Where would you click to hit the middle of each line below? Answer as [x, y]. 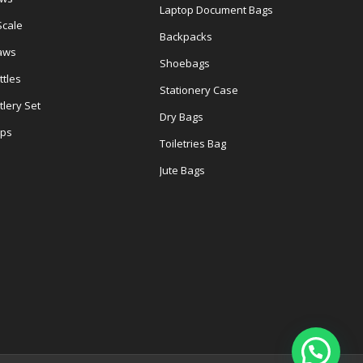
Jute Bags [182, 170]
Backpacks [186, 36]
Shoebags [185, 63]
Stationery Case [199, 90]
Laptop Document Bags [216, 9]
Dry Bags [181, 116]
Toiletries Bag [193, 143]
